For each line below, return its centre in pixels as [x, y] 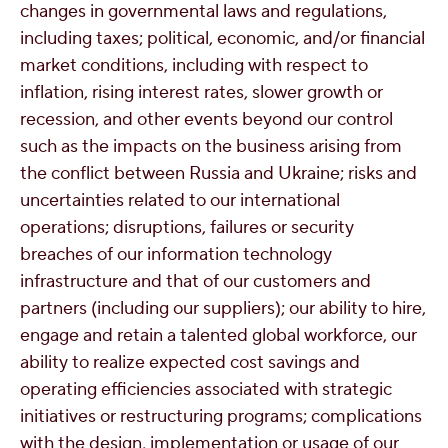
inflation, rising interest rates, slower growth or [201, 92]
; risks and [378, 173]
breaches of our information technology [176, 254]
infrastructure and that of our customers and [195, 281]
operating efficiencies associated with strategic [206, 389]
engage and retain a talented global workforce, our [218, 335]
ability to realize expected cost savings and [190, 362]
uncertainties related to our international [180, 200]
